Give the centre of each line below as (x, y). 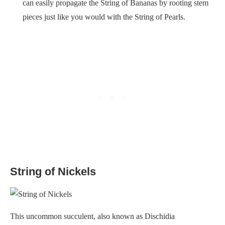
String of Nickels (53, 171)
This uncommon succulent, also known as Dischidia (92, 216)
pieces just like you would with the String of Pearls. (104, 17)
